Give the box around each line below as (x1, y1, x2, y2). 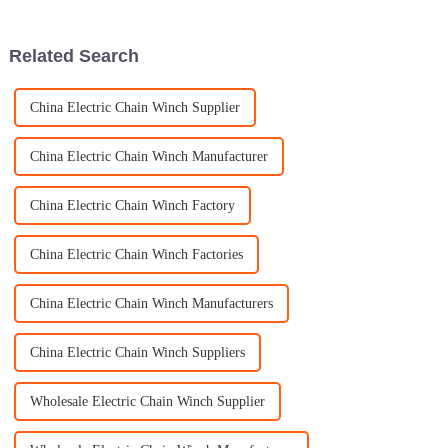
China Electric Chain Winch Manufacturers (29, 296, 273, 312)
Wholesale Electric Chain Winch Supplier (29, 394, 265, 410)
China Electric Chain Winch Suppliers (29, 345, 245, 361)
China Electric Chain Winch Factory (29, 198, 235, 214)
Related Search (8, 45, 139, 66)
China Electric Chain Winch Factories (29, 247, 243, 263)
